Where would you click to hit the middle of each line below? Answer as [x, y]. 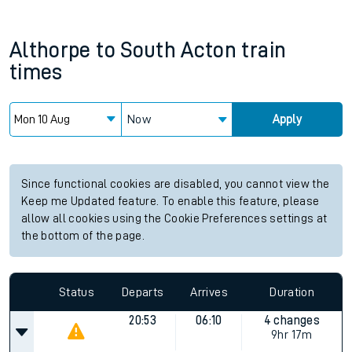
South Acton [179, 50]
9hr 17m [292, 335]
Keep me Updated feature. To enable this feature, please [170, 202]
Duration [292, 292]
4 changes [291, 321]
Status [76, 292]
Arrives [209, 292]
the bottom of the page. [83, 236]
